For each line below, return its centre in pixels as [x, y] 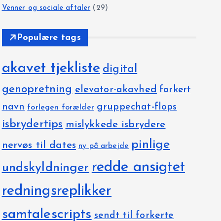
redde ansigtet [138, 167]
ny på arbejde [104, 146]
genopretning [37, 89]
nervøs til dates [39, 145]
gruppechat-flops [137, 107]
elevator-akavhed [116, 90]
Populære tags [49, 37]
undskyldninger [45, 168]
